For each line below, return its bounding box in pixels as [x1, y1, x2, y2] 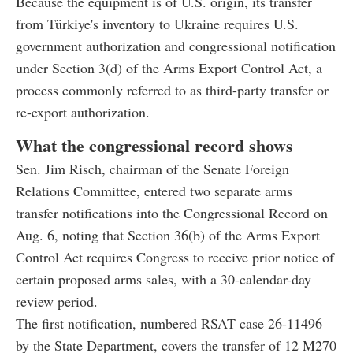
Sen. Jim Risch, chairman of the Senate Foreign [16, 159, 289, 179]
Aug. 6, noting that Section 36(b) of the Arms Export [16, 225, 320, 245]
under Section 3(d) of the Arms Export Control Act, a [16, 58, 322, 78]
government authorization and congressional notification [16, 36, 336, 56]
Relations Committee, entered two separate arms [16, 181, 292, 201]
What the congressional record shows [16, 132, 293, 159]
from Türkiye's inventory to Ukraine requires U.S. [16, 14, 299, 34]
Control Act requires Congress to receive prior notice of [16, 247, 334, 267]
